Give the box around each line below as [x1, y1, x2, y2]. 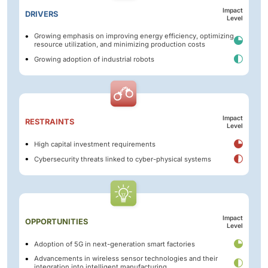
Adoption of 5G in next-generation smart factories [34, 239, 195, 248]
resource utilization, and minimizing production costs [34, 40, 205, 49]
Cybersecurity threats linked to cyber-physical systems [34, 154, 211, 163]
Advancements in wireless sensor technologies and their [34, 254, 218, 263]
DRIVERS [25, 10, 58, 19]
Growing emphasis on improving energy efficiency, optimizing [34, 32, 234, 41]
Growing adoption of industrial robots [34, 54, 154, 63]
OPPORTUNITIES [25, 217, 88, 227]
